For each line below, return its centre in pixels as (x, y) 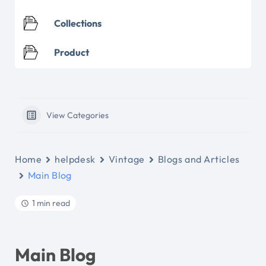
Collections (78, 23)
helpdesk (75, 159)
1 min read (51, 203)
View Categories (77, 115)
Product (72, 52)
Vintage (126, 159)
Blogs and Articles (199, 159)
